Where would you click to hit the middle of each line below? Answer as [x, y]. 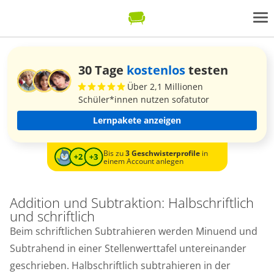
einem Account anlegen [143, 161]
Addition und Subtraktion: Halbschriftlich [132, 203]
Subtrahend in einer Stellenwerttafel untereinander [128, 249]
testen [207, 70]
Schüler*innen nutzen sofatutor [144, 99]
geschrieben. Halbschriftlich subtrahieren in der [120, 266]
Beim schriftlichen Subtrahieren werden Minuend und [134, 231]
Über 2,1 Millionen [165, 87]
